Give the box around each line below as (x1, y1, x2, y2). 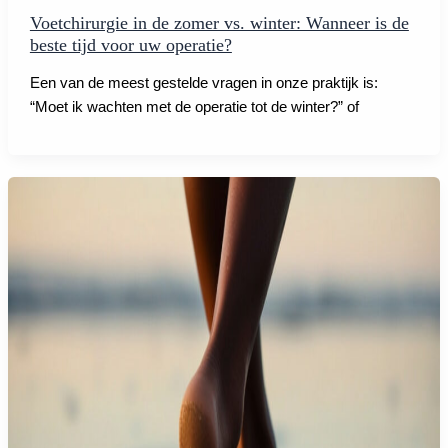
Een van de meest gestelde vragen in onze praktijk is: (29, 74, 378, 91)
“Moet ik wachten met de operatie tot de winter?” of (29, 98, 359, 115)
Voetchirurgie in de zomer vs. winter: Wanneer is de (29, 13, 409, 34)
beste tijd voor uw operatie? (29, 35, 232, 56)
